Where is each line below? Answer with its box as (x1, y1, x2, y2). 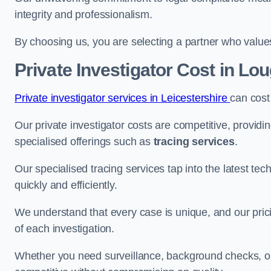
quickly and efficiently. (15, 178, 117, 191)
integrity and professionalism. (15, 8, 155, 21)
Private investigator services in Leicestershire (15, 91, 230, 104)
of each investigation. (15, 222, 117, 235)
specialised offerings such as (15, 135, 154, 148)
